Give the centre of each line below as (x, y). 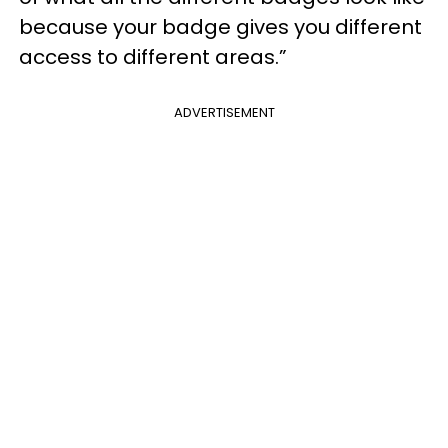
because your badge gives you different (220, 26)
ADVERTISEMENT (224, 112)
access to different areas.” (153, 56)
